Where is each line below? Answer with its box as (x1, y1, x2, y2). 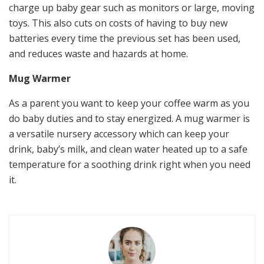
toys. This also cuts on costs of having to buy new (9, 16, 227, 30)
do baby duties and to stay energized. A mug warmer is (9, 112, 250, 126)
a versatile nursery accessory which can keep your (9, 127, 229, 141)
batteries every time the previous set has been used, (9, 32, 240, 45)
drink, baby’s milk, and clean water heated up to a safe (9, 143, 247, 156)
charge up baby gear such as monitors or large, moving (9, 1, 255, 15)
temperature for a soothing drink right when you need (9, 158, 250, 171)
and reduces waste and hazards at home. (9, 47, 188, 61)
